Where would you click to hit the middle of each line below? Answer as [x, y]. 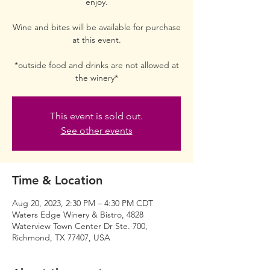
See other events [96, 130]
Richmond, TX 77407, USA [61, 237]
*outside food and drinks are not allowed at [96, 65]
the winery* [96, 78]
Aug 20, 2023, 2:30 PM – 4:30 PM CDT [83, 203]
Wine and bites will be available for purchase [96, 27]
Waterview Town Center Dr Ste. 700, [80, 226]
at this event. [96, 40]
